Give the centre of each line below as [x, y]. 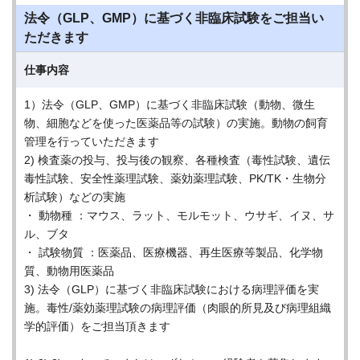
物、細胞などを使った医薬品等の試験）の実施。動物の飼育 [176, 123]
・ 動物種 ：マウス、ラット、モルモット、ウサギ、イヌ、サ [179, 215]
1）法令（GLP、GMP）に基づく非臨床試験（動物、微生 [170, 104]
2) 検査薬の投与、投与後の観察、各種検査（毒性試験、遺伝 [177, 160]
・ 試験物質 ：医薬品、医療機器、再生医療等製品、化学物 [174, 252]
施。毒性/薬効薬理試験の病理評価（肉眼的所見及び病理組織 [178, 308]
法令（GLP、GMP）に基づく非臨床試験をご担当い [174, 18]
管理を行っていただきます [92, 141]
